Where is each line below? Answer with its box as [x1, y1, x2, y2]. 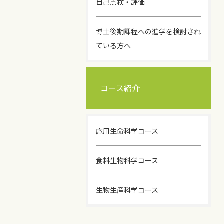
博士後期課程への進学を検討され [96, 26, 201, 36]
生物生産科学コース [96, 185, 158, 195]
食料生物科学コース [96, 155, 158, 165]
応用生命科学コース [96, 126, 158, 136]
